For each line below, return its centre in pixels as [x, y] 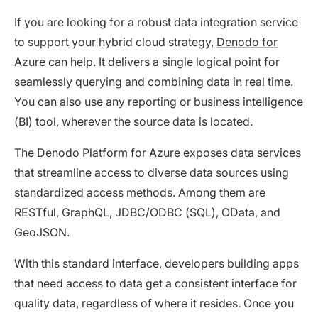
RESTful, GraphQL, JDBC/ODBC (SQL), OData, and [147, 212]
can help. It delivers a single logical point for [164, 61]
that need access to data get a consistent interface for [155, 283]
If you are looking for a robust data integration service [156, 22]
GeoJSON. [42, 232]
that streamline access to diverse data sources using [152, 172]
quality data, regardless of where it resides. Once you [154, 303]
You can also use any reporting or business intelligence [159, 101]
